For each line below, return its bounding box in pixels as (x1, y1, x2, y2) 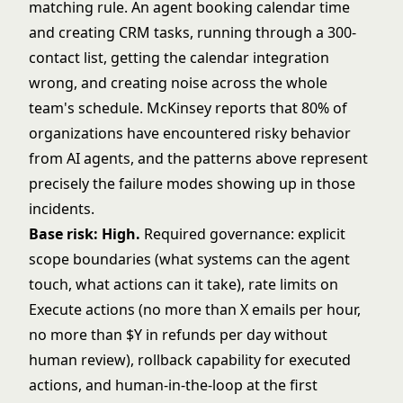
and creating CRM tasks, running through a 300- (29, 22, 356, 42)
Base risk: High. (29, 224, 140, 244)
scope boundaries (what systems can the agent (29, 249, 350, 269)
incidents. (29, 199, 94, 219)
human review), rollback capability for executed (29, 350, 351, 370)
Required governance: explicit (140, 224, 345, 244)
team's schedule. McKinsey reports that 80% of (29, 98, 347, 118)
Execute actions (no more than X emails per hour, (29, 300, 361, 319)
